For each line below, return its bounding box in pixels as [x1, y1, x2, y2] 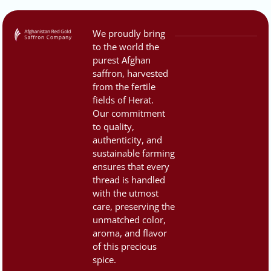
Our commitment [92, 106, 165, 119]
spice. [92, 253, 116, 266]
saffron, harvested [92, 67, 168, 79]
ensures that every [92, 160, 169, 172]
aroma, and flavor [92, 226, 167, 239]
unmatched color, [92, 213, 166, 226]
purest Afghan [92, 53, 151, 66]
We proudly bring [92, 27, 165, 39]
